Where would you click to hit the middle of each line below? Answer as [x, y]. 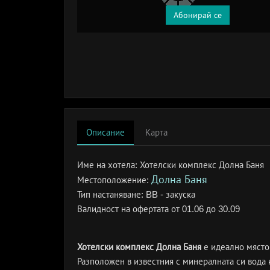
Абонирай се [198, 15]
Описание [105, 132]
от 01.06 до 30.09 [206, 209]
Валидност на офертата [124, 209]
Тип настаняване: [111, 194]
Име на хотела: [108, 165]
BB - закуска [171, 194]
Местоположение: [114, 180]
